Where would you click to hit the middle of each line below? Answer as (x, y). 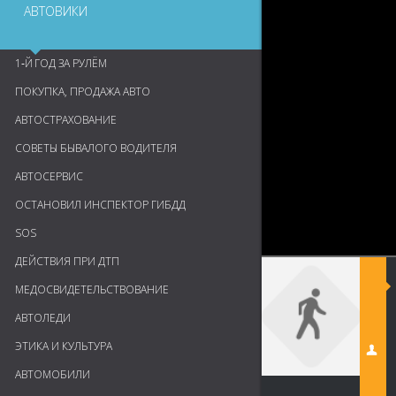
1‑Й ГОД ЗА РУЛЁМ (61, 63)
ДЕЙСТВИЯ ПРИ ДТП (67, 261)
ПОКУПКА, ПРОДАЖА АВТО (83, 91)
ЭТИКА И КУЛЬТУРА (64, 346)
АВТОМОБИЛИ (53, 374)
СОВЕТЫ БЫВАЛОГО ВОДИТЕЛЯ (96, 148)
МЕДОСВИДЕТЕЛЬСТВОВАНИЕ (92, 289)
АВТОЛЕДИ (43, 318)
